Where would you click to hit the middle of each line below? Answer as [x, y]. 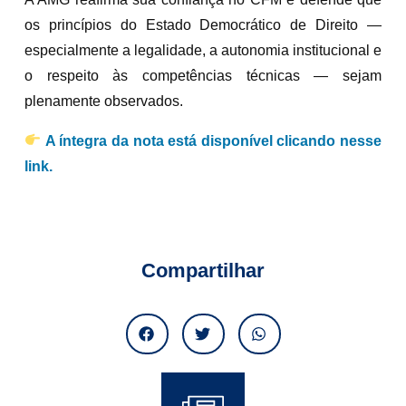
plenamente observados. [104, 101]
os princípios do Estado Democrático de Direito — [203, 24]
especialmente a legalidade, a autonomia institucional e [203, 50]
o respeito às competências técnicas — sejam [203, 75]
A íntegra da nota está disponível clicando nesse [213, 140]
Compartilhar [203, 270]
